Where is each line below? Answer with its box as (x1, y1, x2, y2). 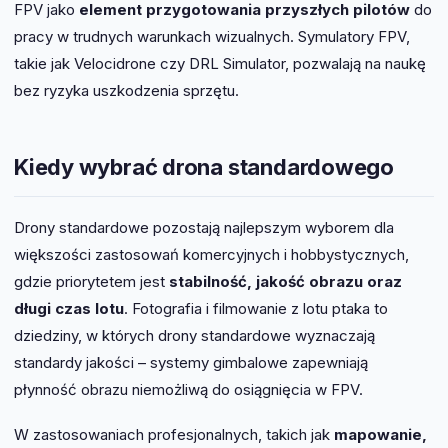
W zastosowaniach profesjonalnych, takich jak (14, 424, 334, 444)
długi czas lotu (14, 298, 124, 318)
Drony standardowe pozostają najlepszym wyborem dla (14, 217, 394, 237)
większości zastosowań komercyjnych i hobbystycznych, (14, 244, 409, 264)
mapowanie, (334, 424, 427, 444)
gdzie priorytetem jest (14, 271, 169, 291)
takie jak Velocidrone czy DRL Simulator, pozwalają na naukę (14, 54, 426, 74)
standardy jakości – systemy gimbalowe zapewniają (14, 352, 368, 372)
